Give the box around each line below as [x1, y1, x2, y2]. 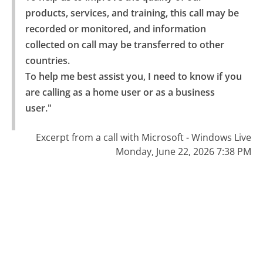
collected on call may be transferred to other [25, 38, 224, 52]
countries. [25, 54, 70, 68]
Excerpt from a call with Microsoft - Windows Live [35, 131, 251, 144]
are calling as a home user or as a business [25, 86, 215, 99]
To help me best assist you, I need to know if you [25, 70, 242, 83]
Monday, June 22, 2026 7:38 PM [115, 145, 251, 159]
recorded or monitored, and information [25, 22, 206, 36]
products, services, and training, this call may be [25, 6, 239, 20]
